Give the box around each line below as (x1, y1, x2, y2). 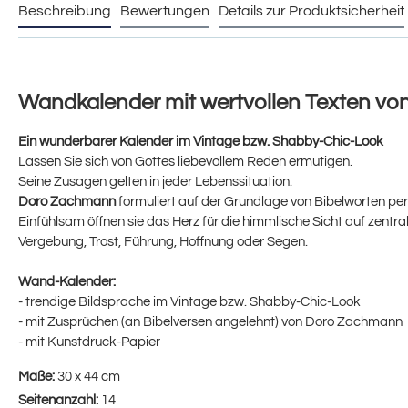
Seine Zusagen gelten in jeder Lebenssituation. (18, 174, 292, 189)
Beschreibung (18, 3, 111, 18)
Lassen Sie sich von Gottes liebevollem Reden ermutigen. (18, 154, 352, 168)
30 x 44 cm (57, 369, 120, 383)
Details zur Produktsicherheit (219, 3, 404, 18)
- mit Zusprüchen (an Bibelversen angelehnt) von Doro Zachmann (18, 314, 403, 329)
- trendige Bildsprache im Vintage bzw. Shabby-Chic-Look (18, 294, 361, 309)
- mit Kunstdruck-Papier (18, 334, 160, 349)
